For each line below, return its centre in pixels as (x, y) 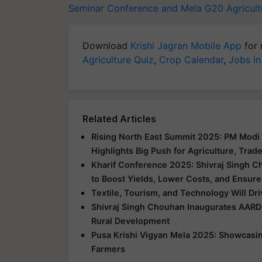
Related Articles (119, 119)
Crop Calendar (191, 60)
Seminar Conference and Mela (135, 8)
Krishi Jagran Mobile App (186, 46)
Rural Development (130, 221)
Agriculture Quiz (118, 60)
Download (106, 46)
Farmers (108, 249)
